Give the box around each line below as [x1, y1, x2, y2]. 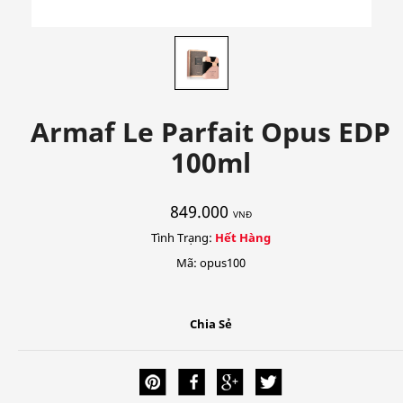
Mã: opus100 [175, 255, 246, 271]
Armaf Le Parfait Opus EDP [31, 113, 390, 150]
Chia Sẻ [189, 316, 232, 332]
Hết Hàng [214, 229, 271, 246]
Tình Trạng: [150, 229, 215, 246]
